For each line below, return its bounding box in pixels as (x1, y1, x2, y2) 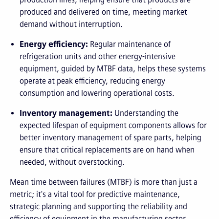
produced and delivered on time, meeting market (20, 7, 187, 17)
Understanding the (112, 109, 178, 118)
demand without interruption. (20, 20, 123, 29)
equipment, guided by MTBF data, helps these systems (20, 64, 206, 73)
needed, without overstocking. (20, 157, 125, 167)
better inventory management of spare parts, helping (20, 133, 201, 142)
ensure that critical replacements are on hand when (20, 145, 195, 154)
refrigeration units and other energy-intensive (20, 52, 175, 61)
